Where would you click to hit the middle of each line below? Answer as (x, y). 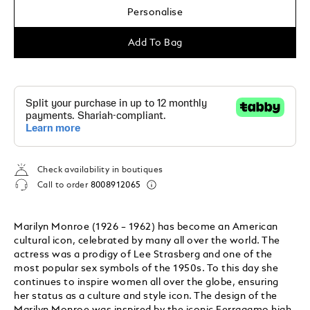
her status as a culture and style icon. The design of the (146, 296)
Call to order (64, 186)
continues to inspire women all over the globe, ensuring (146, 282)
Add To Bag (155, 43)
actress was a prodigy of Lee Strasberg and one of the (143, 254)
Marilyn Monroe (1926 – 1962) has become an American (146, 227)
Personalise (155, 12)
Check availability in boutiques (100, 171)
